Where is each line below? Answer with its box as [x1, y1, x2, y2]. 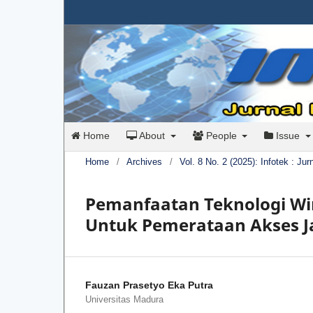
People [203, 130, 240, 142]
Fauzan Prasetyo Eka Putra [85, 279, 213, 291]
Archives [126, 156, 162, 168]
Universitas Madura [85, 294, 163, 305]
